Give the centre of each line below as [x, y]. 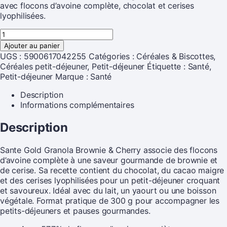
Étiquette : [167, 66]
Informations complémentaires [77, 105]
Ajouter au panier [32, 45]
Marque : [73, 76]
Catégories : [113, 56]
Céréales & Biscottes [175, 56]
